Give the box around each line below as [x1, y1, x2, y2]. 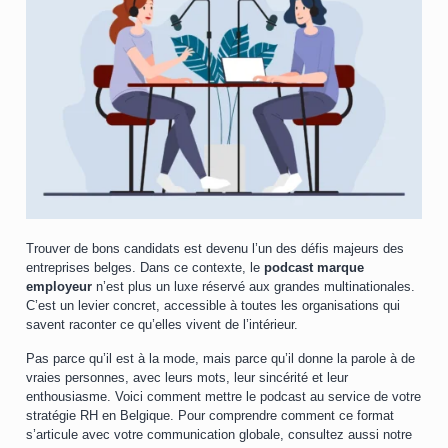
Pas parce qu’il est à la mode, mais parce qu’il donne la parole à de [26, 351, 415, 366]
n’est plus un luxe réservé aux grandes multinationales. [92, 279, 415, 294]
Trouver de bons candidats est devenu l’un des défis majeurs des [26, 241, 404, 256]
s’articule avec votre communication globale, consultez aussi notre [26, 427, 412, 442]
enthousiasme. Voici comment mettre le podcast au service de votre [26, 389, 421, 404]
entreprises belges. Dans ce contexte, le [26, 260, 264, 275]
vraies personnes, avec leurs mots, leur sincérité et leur [26, 370, 348, 385]
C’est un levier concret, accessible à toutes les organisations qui [26, 298, 400, 313]
